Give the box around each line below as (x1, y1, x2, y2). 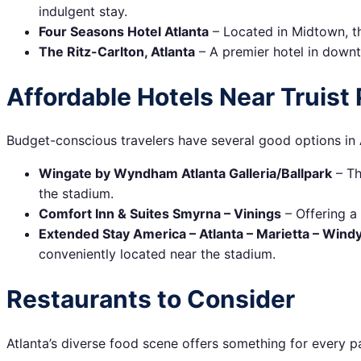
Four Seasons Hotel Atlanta (39, 23, 209, 39)
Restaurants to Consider (6, 284, 295, 314)
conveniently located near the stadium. (39, 246, 276, 263)
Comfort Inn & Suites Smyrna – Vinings (39, 205, 281, 222)
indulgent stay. (39, 2, 127, 19)
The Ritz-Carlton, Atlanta (39, 43, 195, 60)
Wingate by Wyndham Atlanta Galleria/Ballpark (39, 165, 332, 182)
